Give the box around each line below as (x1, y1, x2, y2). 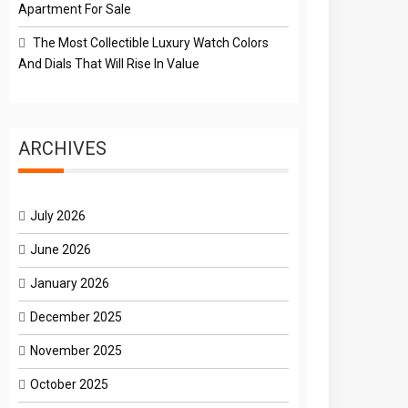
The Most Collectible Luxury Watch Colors (33, 35, 270, 50)
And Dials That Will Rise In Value (18, 56, 200, 71)
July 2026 (30, 208, 87, 223)
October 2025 (30, 376, 109, 392)
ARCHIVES (18, 137, 107, 159)
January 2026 (30, 275, 110, 291)
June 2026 (30, 241, 92, 257)
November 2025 (30, 342, 123, 358)
